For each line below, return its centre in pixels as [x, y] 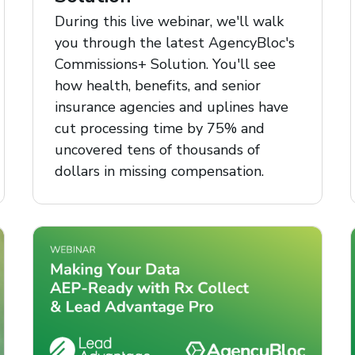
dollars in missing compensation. [159, 171]
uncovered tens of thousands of [157, 149]
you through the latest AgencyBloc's [174, 42]
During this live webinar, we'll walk [169, 21]
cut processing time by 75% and [159, 128]
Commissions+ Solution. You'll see [165, 64]
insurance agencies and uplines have [171, 107]
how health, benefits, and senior [157, 85]
